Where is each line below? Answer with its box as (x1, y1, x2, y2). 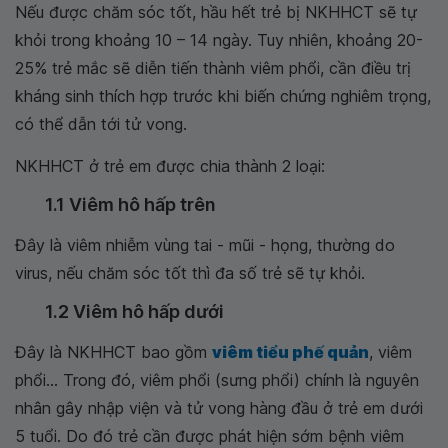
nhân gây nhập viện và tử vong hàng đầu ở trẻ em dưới (15, 398, 423, 418)
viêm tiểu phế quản (212, 342, 369, 362)
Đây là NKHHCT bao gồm (15, 342, 212, 362)
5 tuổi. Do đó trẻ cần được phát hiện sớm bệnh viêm (15, 426, 404, 446)
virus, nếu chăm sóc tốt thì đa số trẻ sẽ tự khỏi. (15, 263, 365, 283)
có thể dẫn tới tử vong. (15, 114, 187, 134)
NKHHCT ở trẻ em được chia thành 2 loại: (15, 156, 325, 176)
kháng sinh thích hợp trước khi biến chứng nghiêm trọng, (15, 86, 431, 106)
